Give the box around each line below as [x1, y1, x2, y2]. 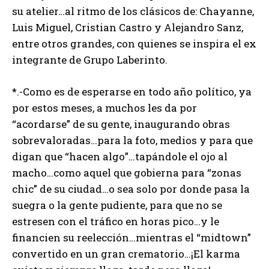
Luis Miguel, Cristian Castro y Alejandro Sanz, [12, 20, 243, 35]
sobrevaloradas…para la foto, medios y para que [12, 133, 253, 148]
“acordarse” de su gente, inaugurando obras [12, 117, 230, 131]
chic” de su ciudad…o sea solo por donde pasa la [12, 182, 250, 196]
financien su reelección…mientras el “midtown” [12, 231, 251, 245]
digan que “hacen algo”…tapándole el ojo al [12, 150, 228, 164]
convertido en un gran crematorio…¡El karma [12, 247, 240, 261]
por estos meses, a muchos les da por [12, 101, 197, 115]
